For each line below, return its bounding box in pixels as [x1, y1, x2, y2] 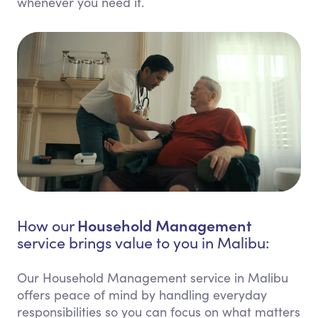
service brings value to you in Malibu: [17, 232, 270, 253]
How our [17, 215, 77, 236]
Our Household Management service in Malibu [17, 269, 288, 287]
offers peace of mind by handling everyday [17, 286, 267, 304]
